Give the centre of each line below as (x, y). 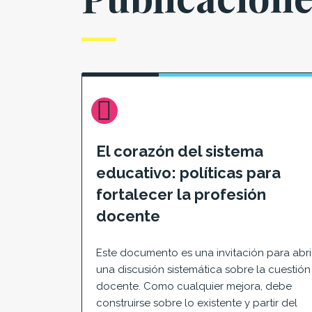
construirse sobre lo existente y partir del (197, 303)
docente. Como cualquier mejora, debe (194, 287)
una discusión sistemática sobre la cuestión (203, 270)
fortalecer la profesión (181, 194)
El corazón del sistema (180, 151)
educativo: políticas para (188, 172)
